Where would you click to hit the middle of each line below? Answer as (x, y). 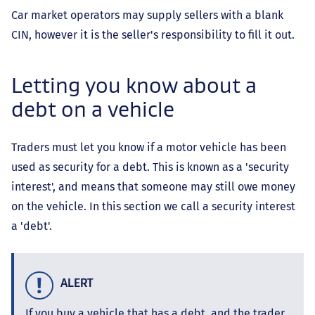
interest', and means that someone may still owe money (153, 187)
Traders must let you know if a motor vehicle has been (149, 148)
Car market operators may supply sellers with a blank (147, 15)
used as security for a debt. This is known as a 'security (150, 167)
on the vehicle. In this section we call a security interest (153, 207)
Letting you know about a (134, 85)
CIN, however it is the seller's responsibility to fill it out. (153, 35)
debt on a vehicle (93, 109)
